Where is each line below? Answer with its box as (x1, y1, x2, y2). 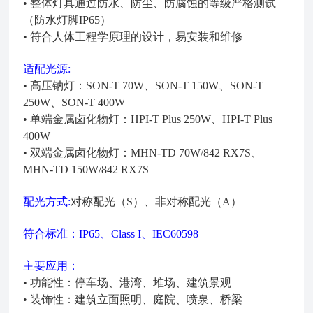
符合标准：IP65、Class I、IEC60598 (23, 228, 199, 240)
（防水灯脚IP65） (23, 14, 112, 26)
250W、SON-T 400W (23, 96, 126, 108)
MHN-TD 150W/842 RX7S (23, 163, 150, 175)
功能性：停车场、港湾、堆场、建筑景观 (27, 277, 232, 289)
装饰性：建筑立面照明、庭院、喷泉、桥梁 (27, 293, 243, 305)
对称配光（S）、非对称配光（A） (71, 196, 242, 208)
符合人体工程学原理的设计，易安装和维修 (27, 31, 243, 43)
